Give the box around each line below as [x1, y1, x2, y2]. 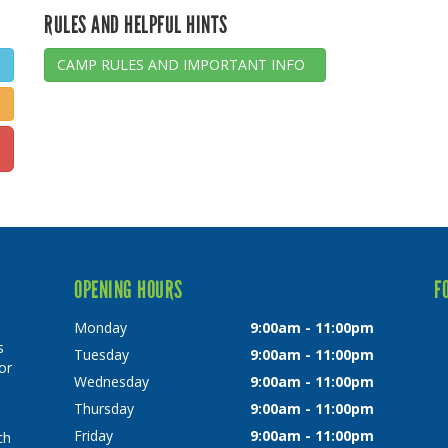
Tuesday [74, 345, 129, 365]
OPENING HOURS [74, 275, 183, 305]
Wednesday [74, 372, 149, 392]
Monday [74, 318, 127, 338]
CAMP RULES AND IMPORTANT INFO [57, 55, 313, 75]
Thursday [74, 399, 134, 419]
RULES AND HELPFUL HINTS [44, 10, 228, 40]
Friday [74, 426, 113, 446]
